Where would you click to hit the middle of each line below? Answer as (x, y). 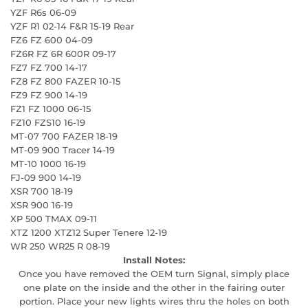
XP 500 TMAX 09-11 (54, 218)
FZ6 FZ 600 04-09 (52, 40)
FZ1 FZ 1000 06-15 (51, 108)
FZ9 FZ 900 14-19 (49, 95)
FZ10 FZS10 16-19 (48, 122)
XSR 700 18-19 (42, 191)
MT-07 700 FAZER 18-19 (64, 136)
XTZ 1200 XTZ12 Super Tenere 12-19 (89, 232)
